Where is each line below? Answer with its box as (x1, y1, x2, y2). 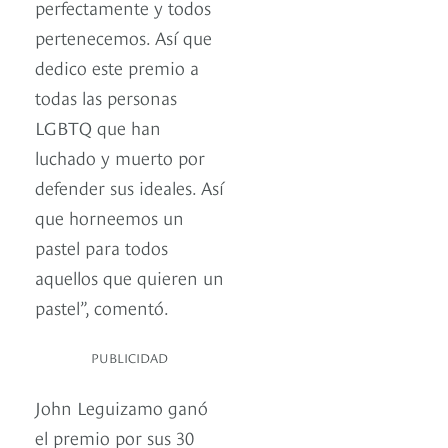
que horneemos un (35, 204, 184, 230)
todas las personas (35, 84, 177, 110)
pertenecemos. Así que (35, 24, 212, 50)
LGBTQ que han (35, 114, 161, 140)
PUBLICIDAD (91, 348, 168, 367)
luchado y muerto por (35, 144, 205, 170)
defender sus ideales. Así (35, 174, 224, 200)
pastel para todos (35, 234, 168, 260)
